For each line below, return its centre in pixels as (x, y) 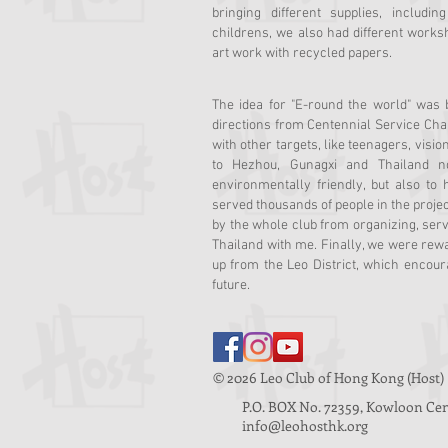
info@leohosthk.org (305, 425)
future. (231, 285)
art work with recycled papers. (302, 53)
